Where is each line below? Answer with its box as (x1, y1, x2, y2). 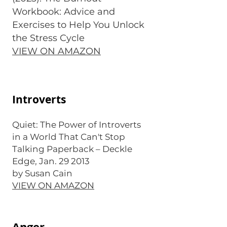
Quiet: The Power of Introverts (12, 120, 141, 130)
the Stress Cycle (12, 32, 87, 44)
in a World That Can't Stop (12, 132, 125, 142)
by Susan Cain (12, 168, 72, 178)
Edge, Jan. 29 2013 (12, 156, 90, 166)
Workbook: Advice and (12, 6, 115, 17)
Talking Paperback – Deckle (12, 144, 132, 154)
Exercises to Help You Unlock (12, 19, 144, 30)
